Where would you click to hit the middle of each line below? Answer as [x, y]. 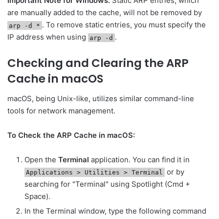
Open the [41, 159]
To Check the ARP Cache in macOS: [71, 135]
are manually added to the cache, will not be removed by [105, 13]
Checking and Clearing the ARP [98, 63]
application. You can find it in [139, 159]
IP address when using [48, 37]
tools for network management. [61, 110]
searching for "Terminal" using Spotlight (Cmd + [107, 184]
